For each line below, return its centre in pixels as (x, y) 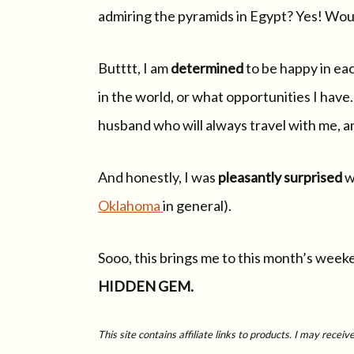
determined (207, 68)
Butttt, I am (134, 68)
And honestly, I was (158, 177)
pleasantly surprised (280, 177)
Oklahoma (130, 205)
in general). (197, 205)
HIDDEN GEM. (146, 286)
